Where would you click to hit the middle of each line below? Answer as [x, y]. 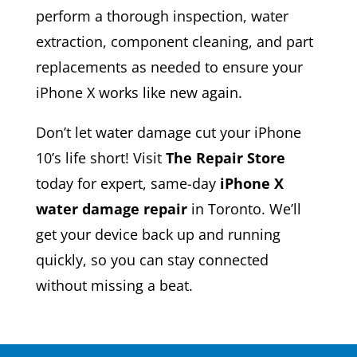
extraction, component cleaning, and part [174, 41]
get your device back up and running [158, 234]
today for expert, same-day [127, 183]
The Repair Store [225, 157]
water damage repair [111, 208]
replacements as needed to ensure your [169, 67]
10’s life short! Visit [100, 157]
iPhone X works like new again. [139, 92]
